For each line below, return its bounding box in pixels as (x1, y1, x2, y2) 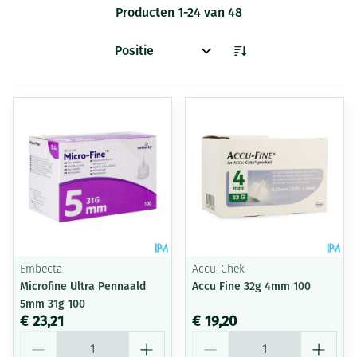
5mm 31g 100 (20, 297, 85, 311)
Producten (115, 5, 178, 20)
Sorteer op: (107, 49, 171, 65)
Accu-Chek (192, 264, 245, 276)
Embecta (20, 264, 62, 276)
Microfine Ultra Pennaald (20, 280, 146, 293)
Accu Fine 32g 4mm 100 (192, 280, 311, 293)
